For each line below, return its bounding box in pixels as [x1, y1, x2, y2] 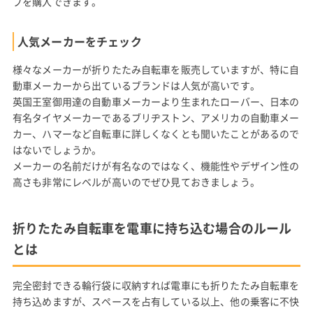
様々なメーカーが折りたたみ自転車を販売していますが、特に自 [12, 62, 300, 76]
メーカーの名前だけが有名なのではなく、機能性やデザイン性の [12, 159, 300, 173]
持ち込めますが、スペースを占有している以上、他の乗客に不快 [12, 294, 300, 308]
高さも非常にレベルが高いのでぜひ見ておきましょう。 [12, 175, 260, 189]
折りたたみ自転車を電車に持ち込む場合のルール [12, 219, 292, 238]
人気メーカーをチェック [17, 33, 142, 50]
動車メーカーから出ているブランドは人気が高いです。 [12, 78, 260, 92]
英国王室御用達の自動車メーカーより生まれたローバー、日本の [12, 94, 300, 108]
